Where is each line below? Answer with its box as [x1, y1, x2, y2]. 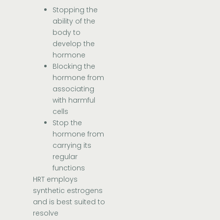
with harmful [53, 95, 96, 105]
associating [53, 83, 95, 94]
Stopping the [53, 4, 98, 15]
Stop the [53, 117, 82, 128]
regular [53, 151, 78, 162]
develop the [53, 38, 95, 49]
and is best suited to [33, 196, 106, 207]
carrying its [53, 140, 92, 150]
